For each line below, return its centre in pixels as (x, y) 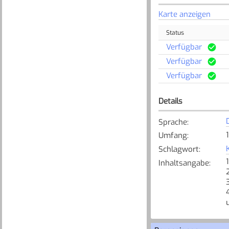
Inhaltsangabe (184, 163)
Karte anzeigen (184, 14)
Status (175, 32)
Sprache (173, 122)
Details (170, 101)
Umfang (173, 136)
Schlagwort (178, 149)
